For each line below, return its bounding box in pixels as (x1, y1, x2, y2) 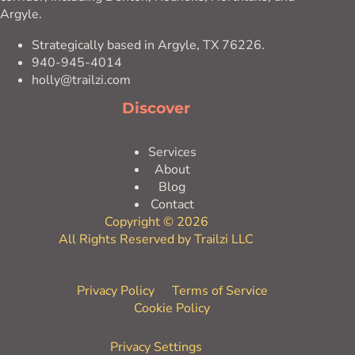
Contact (150, 196, 194, 213)
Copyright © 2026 (104, 213, 208, 231)
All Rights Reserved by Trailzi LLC (59, 231, 254, 248)
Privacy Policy (76, 282, 155, 300)
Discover (122, 98, 191, 118)
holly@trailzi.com (32, 71, 131, 90)
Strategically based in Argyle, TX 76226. (32, 36, 265, 55)
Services (147, 143, 197, 161)
